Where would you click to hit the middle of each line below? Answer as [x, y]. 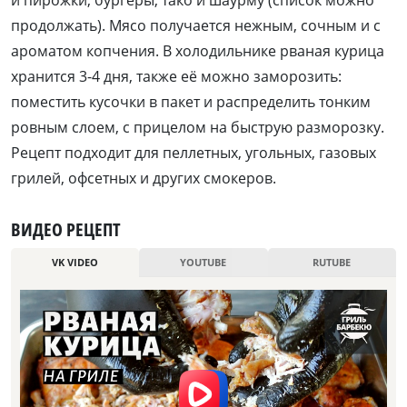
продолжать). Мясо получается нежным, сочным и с [196, 26]
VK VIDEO [75, 263]
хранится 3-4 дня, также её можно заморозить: [176, 77]
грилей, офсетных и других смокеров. [144, 179]
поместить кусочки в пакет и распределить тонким [191, 102]
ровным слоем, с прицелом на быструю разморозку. [198, 128]
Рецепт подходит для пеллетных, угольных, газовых [194, 153]
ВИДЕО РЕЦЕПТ [66, 230]
